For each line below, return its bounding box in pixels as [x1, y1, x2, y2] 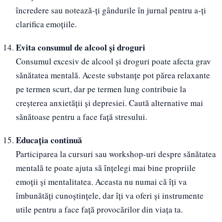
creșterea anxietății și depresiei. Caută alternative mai [15, 97, 203, 109]
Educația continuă [15, 133, 82, 146]
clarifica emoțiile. [15, 18, 77, 30]
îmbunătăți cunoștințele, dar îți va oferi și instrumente [15, 189, 204, 201]
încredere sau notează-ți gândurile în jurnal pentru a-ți [15, 4, 206, 16]
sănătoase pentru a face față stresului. [15, 111, 147, 122]
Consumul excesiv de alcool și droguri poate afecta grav [15, 55, 211, 67]
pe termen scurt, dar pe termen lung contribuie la [15, 83, 186, 95]
